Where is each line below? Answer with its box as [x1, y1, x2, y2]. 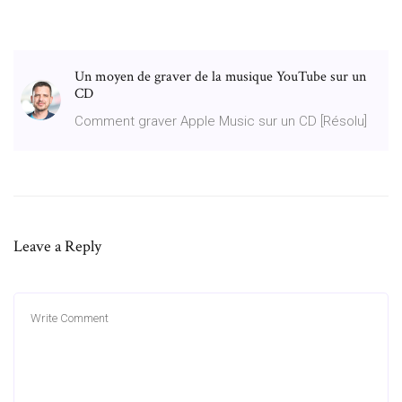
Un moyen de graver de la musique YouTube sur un [74, 66, 366, 86]
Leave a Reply [13, 235, 101, 257]
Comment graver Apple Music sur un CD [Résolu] [74, 112, 367, 129]
